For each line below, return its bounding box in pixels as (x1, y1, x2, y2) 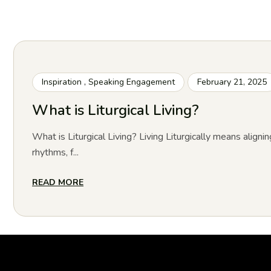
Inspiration (42, 76, 82, 88)
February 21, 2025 (197, 76, 267, 88)
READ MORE (32, 176, 83, 188)
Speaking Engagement (88, 76, 175, 88)
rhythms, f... (32, 145, 79, 159)
